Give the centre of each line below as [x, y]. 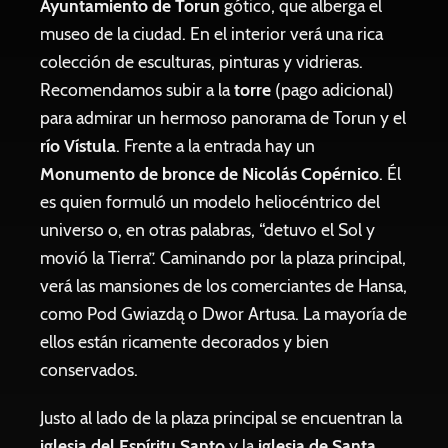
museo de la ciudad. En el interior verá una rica [211, 33]
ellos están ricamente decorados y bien [184, 341]
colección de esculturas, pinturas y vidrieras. [201, 61]
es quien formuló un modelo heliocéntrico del [210, 201]
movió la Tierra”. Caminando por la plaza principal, [223, 257]
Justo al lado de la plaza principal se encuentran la [221, 417]
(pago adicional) [332, 89]
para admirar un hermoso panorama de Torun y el [223, 117]
